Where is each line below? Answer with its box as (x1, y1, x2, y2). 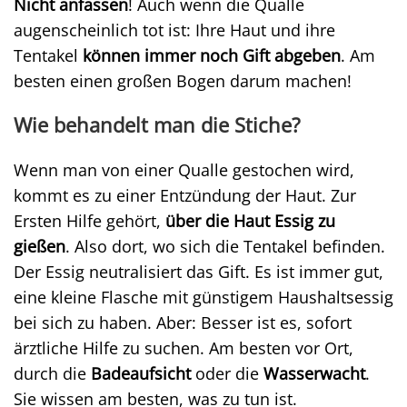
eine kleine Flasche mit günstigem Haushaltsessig (14, 285, 393, 308)
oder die (191, 362, 263, 384)
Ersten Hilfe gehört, (14, 209, 165, 232)
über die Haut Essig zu (165, 209, 335, 232)
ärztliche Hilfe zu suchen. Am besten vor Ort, (14, 336, 353, 359)
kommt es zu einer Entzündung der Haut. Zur (14, 184, 356, 206)
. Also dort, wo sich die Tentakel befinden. (65, 234, 385, 257)
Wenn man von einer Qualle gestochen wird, (14, 158, 354, 181)
